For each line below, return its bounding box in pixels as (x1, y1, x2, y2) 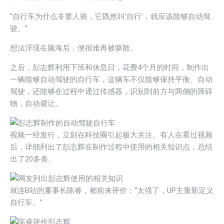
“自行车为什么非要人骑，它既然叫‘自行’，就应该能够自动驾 (10, 11, 210, 21)
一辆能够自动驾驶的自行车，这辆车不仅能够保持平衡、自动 (10, 74, 212, 84)
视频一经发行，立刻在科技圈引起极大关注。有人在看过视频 (10, 130, 212, 139)
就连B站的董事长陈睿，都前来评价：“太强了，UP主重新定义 (10, 185, 213, 195)
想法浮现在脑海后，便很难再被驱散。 (10, 43, 137, 52)
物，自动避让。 (10, 98, 62, 108)
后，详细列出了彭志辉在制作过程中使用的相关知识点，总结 (10, 142, 212, 151)
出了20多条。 (10, 154, 55, 163)
